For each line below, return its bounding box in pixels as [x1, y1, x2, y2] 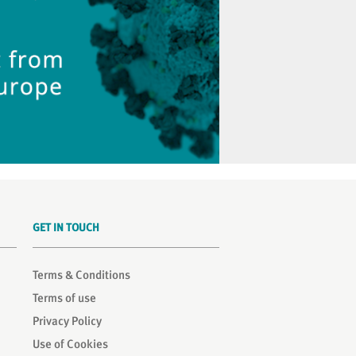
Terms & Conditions [33, 268, 130, 282]
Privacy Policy [33, 314, 102, 328]
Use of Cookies [33, 337, 108, 351]
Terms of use [33, 291, 96, 305]
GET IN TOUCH [33, 221, 99, 234]
